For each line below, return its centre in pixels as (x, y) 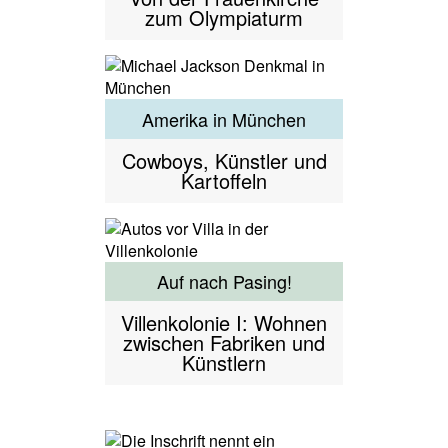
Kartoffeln (224, 180)
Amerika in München (224, 118)
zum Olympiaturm (224, 17)
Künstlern (224, 363)
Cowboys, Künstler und (224, 160)
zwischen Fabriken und (224, 343)
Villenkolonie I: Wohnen (224, 323)
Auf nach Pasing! (224, 281)
